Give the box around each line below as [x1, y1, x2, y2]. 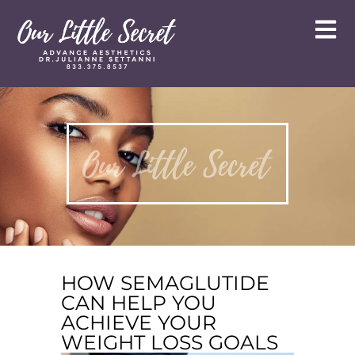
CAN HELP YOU [61, 290, 217, 315]
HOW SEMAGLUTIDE [61, 270, 270, 295]
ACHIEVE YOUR [61, 310, 217, 334]
